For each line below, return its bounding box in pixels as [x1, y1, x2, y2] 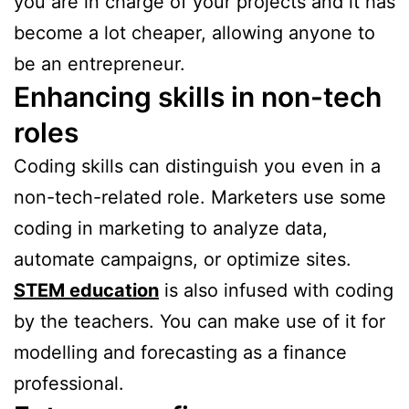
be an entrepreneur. [14, 52, 185, 75]
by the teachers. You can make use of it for [14, 309, 385, 332]
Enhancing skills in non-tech [14, 79, 382, 113]
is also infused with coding [159, 278, 393, 301]
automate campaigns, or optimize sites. [14, 247, 351, 270]
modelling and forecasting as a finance [14, 341, 347, 363]
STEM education [14, 278, 159, 301]
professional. [14, 372, 124, 394]
